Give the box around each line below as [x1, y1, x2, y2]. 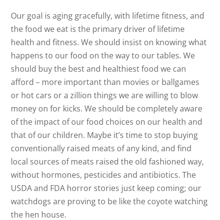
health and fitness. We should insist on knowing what [11, 37, 207, 48]
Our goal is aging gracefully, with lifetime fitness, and [11, 10, 205, 21]
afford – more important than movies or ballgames [11, 77, 200, 87]
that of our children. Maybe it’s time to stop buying [11, 130, 198, 140]
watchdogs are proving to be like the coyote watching [11, 196, 208, 207]
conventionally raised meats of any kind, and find [11, 143, 192, 154]
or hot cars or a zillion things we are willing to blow [11, 90, 198, 101]
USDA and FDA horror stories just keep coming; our [11, 183, 202, 193]
